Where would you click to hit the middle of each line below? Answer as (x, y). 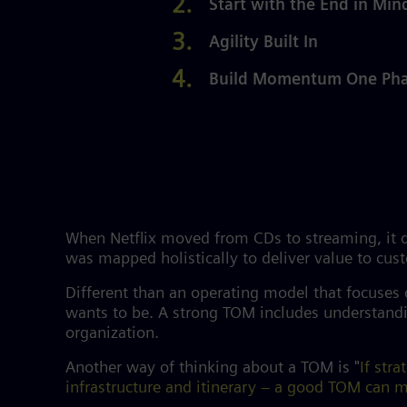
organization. (117, 334)
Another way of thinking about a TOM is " (213, 368)
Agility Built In (263, 43)
